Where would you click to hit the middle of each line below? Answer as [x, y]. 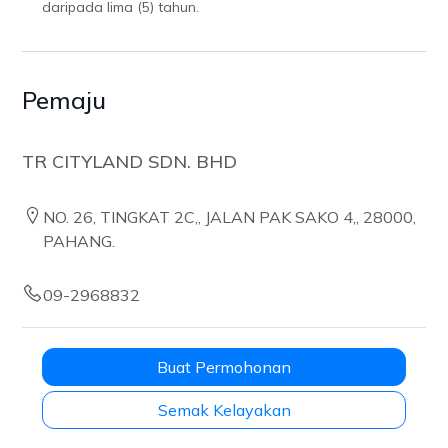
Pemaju [64, 100]
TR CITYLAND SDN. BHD [130, 161]
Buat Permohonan [224, 367]
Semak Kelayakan [224, 410]
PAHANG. [79, 241]
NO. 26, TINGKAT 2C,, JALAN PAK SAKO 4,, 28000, [230, 217]
